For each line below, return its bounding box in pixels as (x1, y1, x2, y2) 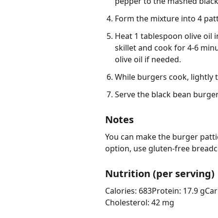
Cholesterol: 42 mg (105, 197, 174, 208)
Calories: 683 (105, 185, 152, 197)
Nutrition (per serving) (105, 167, 215, 181)
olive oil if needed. (115, 54, 181, 65)
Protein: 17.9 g (152, 185, 205, 197)
